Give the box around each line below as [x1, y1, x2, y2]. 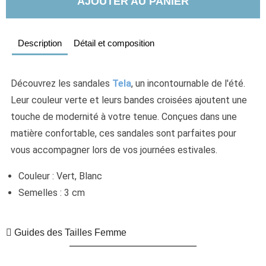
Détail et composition [74, 38, 154, 48]
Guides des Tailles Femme [12, 227, 126, 237]
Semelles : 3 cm [18, 187, 85, 198]
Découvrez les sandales [11, 78, 112, 89]
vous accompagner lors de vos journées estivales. [11, 144, 217, 156]
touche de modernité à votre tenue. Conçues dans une [11, 111, 237, 122]
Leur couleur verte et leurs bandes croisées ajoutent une [11, 94, 247, 106]
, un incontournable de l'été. [131, 78, 245, 89]
